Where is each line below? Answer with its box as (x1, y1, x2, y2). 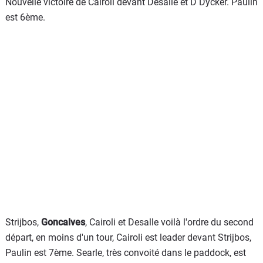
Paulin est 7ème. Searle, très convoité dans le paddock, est (5, 247, 246, 259)
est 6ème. (5, 12, 45, 23)
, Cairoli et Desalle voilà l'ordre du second (85, 217, 254, 228)
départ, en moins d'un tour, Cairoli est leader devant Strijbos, (5, 232, 251, 244)
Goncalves (41, 217, 85, 228)
